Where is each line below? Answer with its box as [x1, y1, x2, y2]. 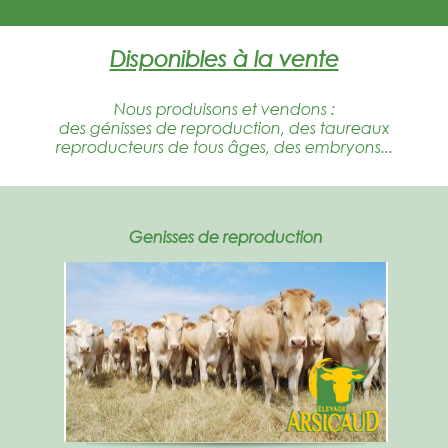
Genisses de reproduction [129, 227, 323, 246]
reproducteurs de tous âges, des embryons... [55, 137, 393, 156]
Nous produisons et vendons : [113, 99, 335, 118]
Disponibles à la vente [109, 46, 339, 71]
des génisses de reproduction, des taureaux [58, 118, 390, 137]
